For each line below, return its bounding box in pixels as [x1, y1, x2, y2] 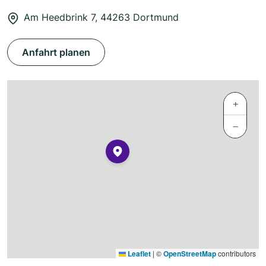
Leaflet [126, 248, 151, 259]
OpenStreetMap [163, 248, 216, 259]
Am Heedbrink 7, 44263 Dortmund [24, 11, 179, 24]
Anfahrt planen [22, 46, 90, 59]
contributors [216, 248, 256, 259]
